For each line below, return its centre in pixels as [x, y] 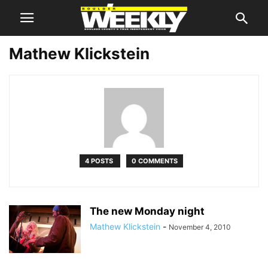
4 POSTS [100, 161]
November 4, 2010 [200, 227]
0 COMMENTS [154, 161]
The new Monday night [147, 211]
